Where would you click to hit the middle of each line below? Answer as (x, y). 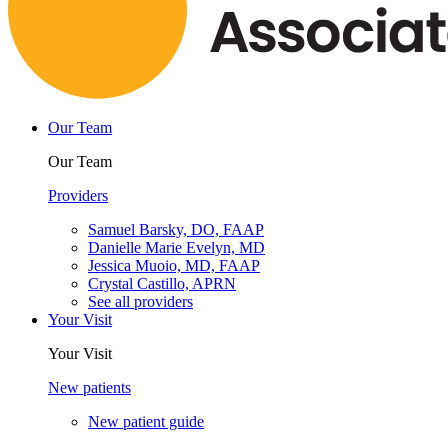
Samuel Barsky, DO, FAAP (176, 230)
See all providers (140, 302)
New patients (89, 388)
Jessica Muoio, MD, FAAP (174, 266)
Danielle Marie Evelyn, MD (176, 248)
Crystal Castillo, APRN (162, 284)
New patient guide (146, 422)
